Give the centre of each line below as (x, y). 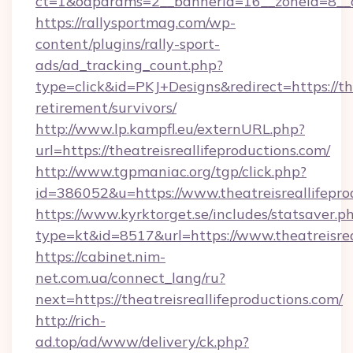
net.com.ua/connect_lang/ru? (130, 278)
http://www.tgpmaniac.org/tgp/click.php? (171, 171)
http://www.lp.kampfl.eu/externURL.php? (170, 129)
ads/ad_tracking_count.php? (129, 65)
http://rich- (71, 320)
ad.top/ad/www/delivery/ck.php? (142, 342)
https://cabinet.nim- (100, 256)
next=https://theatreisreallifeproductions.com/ (189, 299)
